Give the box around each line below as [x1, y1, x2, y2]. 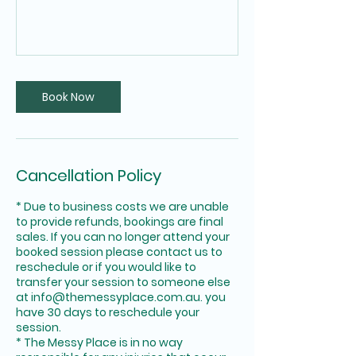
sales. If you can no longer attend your [16, 228, 230, 245]
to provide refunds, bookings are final [16, 213, 223, 230]
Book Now [42, 88, 95, 105]
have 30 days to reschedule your [16, 304, 199, 320]
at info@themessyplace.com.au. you [16, 288, 226, 305]
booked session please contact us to [16, 243, 222, 260]
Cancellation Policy [16, 164, 161, 187]
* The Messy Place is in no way [16, 334, 183, 350]
